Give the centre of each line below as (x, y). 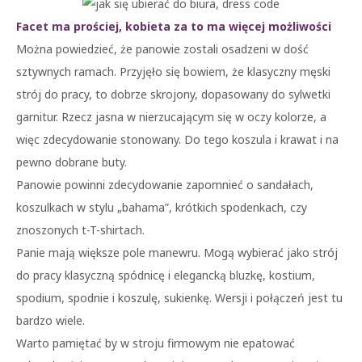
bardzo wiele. (51, 320)
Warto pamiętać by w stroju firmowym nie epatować (156, 343)
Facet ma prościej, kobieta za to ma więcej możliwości (174, 26)
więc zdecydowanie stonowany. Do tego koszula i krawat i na (177, 139)
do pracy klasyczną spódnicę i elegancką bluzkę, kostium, (166, 275)
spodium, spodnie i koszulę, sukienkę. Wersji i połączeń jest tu (179, 298)
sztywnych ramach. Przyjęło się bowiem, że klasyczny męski (173, 72)
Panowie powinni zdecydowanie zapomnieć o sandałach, (165, 185)
